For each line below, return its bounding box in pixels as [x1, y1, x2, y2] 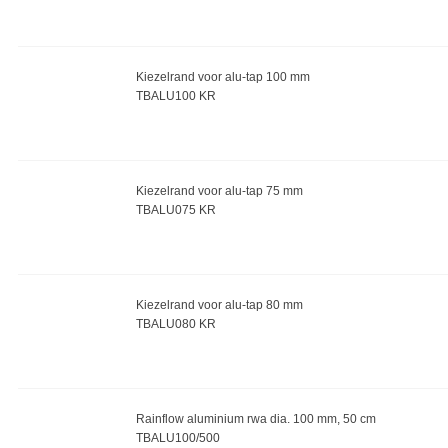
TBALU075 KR [135, 203, 216, 217]
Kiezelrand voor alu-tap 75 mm [135, 184, 303, 198]
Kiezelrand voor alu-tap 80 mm [135, 298, 303, 312]
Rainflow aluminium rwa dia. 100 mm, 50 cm [135, 412, 376, 426]
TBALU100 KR [135, 89, 216, 103]
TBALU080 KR [135, 317, 216, 331]
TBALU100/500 [135, 431, 220, 445]
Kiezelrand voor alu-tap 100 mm [135, 70, 310, 84]
